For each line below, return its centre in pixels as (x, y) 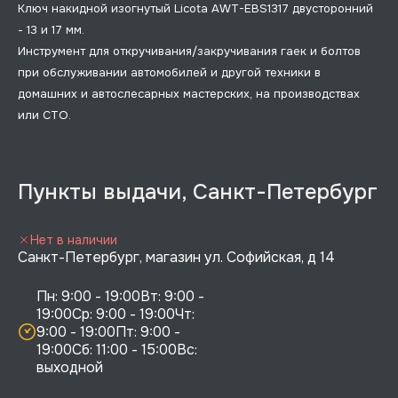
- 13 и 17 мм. (51, 29)
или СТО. (44, 115)
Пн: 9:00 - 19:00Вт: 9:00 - (122, 296)
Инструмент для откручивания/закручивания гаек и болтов (189, 51)
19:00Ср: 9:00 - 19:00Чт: (117, 314)
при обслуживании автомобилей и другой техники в (169, 72)
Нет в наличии (74, 239)
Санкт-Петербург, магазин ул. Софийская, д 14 (176, 257)
